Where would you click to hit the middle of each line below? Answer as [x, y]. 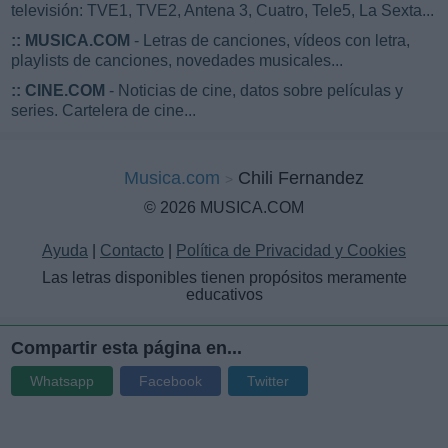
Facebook [170, 380]
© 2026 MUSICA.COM [224, 207]
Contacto [132, 250]
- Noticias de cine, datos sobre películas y [254, 90]
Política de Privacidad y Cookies [291, 250]
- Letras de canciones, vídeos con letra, [270, 40]
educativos [224, 294]
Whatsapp [62, 380]
